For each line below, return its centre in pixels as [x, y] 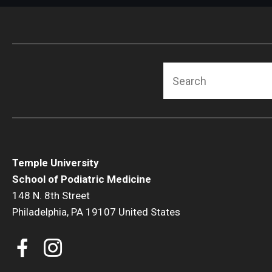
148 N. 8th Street [51, 195]
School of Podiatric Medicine [82, 179]
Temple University [56, 163]
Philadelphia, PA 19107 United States [96, 212]
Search [182, 71]
